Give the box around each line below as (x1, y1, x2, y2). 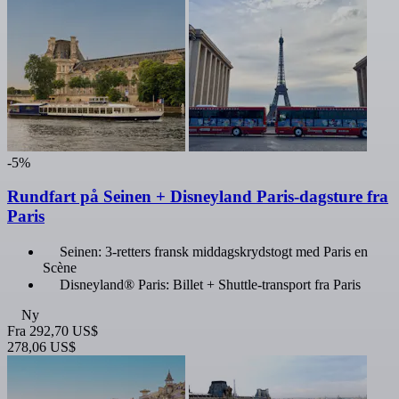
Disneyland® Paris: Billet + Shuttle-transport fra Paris (60, 276, 361, 292)
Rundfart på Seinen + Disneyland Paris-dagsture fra (7, 187, 388, 207)
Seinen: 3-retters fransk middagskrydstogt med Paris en (60, 243, 368, 259)
